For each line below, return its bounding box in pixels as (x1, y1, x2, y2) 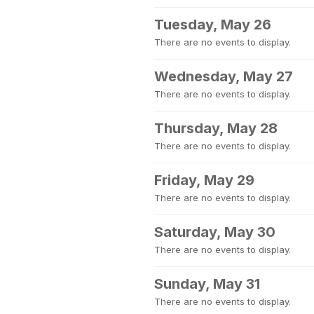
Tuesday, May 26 (154, 16, 271, 33)
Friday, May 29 (154, 172, 254, 189)
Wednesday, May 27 (154, 68, 293, 85)
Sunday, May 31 (154, 275, 260, 292)
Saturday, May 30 (154, 224, 275, 240)
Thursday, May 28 (154, 120, 278, 137)
